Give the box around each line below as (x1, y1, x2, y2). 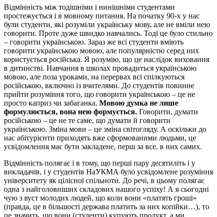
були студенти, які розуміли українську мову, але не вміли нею (4, 20, 210, 29)
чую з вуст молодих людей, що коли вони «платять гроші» (4, 194, 197, 202)
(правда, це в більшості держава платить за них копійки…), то (4, 202, 209, 211)
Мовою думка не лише (99, 99, 178, 108)
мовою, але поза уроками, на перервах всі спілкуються (4, 73, 185, 81)
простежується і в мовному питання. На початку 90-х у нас (4, 12, 200, 20)
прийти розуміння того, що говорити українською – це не (4, 90, 195, 99)
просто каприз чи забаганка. (4, 99, 99, 108)
